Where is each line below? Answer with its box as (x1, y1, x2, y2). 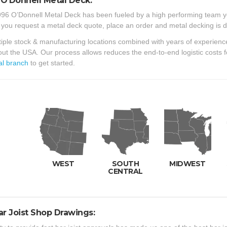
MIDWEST (169, 159, 206, 169)
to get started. (28, 58, 75, 67)
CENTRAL (108, 167, 143, 176)
